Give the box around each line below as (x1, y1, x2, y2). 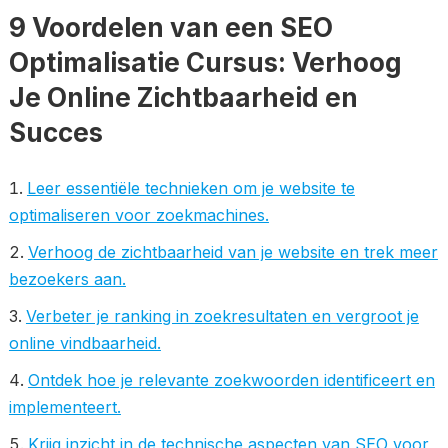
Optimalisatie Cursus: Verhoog (8, 47, 402, 78)
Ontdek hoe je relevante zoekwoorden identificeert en (27, 370, 435, 390)
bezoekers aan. (8, 269, 126, 289)
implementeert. (8, 397, 121, 417)
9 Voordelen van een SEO (8, 12, 333, 43)
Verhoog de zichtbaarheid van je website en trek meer (27, 242, 438, 262)
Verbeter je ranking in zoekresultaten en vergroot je (25, 306, 419, 326)
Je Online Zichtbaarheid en (8, 82, 358, 113)
